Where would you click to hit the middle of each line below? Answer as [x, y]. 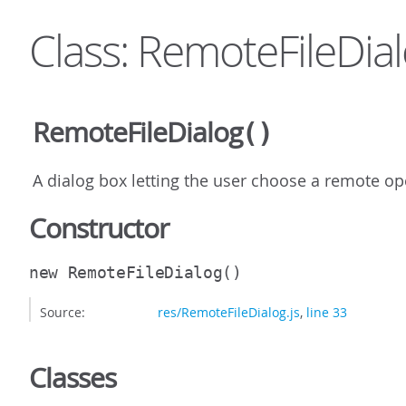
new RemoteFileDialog [126, 273]
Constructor [99, 229]
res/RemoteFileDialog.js [229, 313]
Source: [63, 313]
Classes [72, 378]
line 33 [327, 313]
